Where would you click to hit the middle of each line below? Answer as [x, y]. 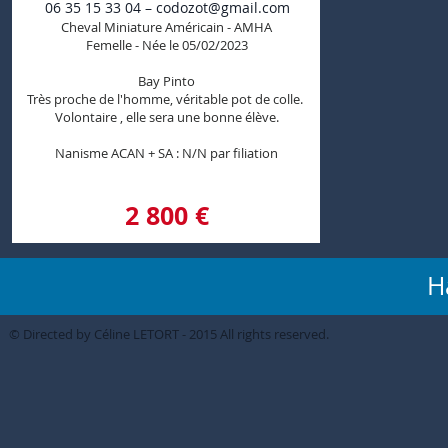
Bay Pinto [166, 81]
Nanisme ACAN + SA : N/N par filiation [166, 153]
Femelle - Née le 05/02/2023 [166, 45]
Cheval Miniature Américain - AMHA [166, 27]
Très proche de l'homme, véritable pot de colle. [166, 99]
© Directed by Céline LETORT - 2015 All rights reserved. [169, 334]
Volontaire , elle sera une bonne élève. [166, 117]
